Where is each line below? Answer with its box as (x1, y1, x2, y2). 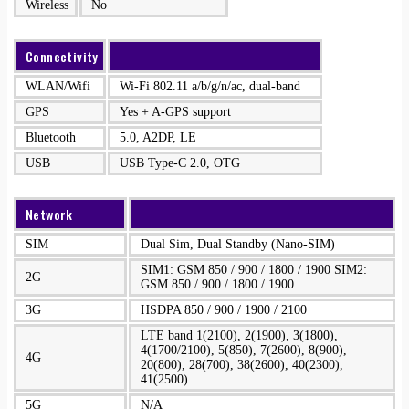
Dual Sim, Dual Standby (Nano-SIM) (141, 237, 335, 251)
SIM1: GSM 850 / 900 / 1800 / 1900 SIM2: (141, 263, 367, 277)
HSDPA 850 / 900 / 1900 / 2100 (141, 303, 307, 317)
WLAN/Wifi (26, 79, 90, 93)
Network (26, 204, 73, 224)
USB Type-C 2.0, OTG (120, 156, 240, 170)
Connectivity (26, 47, 99, 66)
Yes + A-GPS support (120, 105, 231, 119)
